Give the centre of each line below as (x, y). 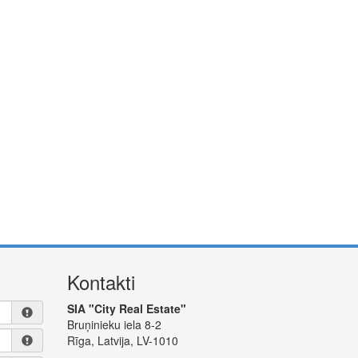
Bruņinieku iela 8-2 (114, 324)
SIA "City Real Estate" (126, 308)
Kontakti (101, 282)
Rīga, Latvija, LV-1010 (122, 340)
